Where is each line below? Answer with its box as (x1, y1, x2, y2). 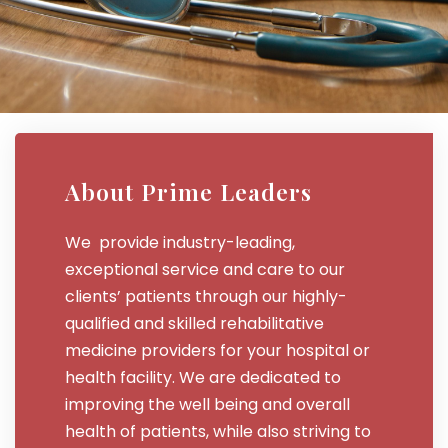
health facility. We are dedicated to (65, 365, 341, 389)
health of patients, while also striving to (65, 419, 371, 443)
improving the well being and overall (65, 392, 350, 416)
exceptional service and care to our (65, 257, 345, 281)
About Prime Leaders (65, 175, 312, 207)
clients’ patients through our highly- (65, 284, 347, 308)
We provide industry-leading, (65, 230, 295, 254)
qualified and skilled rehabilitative (65, 311, 324, 335)
